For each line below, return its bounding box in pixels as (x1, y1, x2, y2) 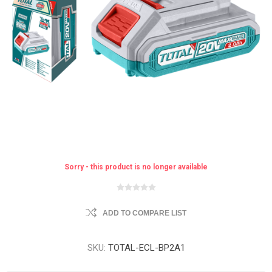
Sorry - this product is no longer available (64, 163, 208, 171)
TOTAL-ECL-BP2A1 (107, 242, 185, 253)
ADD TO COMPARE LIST (103, 209, 186, 217)
